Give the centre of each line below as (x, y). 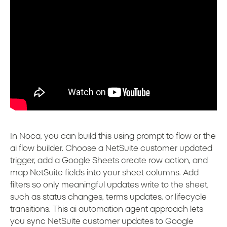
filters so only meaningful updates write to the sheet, (109, 185)
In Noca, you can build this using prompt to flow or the (113, 137)
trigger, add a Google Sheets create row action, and (109, 161)
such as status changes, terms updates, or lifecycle (108, 197)
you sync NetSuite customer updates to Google (102, 222)
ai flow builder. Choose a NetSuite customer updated (111, 149)
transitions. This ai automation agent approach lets (107, 210)
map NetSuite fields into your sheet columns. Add (104, 173)
